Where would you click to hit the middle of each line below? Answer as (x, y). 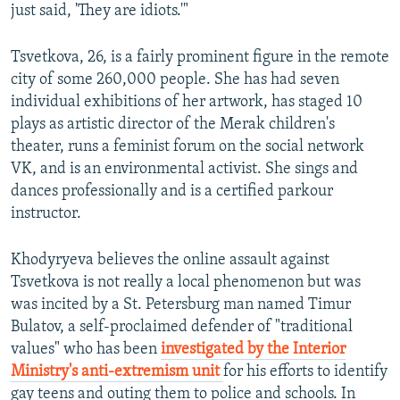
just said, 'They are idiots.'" (100, 12)
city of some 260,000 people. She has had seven (175, 80)
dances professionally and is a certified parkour (172, 192)
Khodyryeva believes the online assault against (170, 261)
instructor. (46, 214)
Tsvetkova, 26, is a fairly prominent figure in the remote (200, 58)
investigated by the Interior (253, 350)
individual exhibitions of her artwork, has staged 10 (187, 103)
